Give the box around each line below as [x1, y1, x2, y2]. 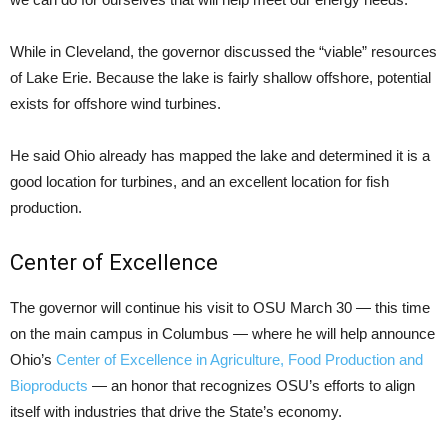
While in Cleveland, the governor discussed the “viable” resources [10, 43, 437, 60]
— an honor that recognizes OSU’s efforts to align [88, 377, 415, 394]
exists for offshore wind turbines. [10, 95, 221, 112]
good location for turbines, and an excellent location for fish [10, 173, 389, 190]
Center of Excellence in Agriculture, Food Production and [56, 351, 423, 368]
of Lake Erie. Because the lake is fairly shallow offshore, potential [10, 69, 431, 86]
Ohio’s [10, 351, 56, 368]
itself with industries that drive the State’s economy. [10, 403, 342, 420]
